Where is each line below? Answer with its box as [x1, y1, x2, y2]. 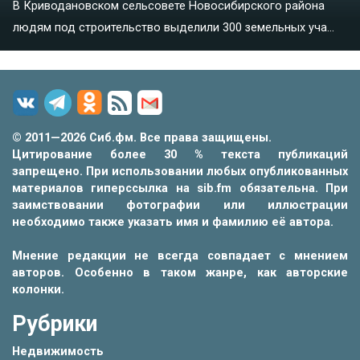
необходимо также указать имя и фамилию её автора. [12, 215, 333, 229]
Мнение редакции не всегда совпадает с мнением [12, 248, 348, 263]
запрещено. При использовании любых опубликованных [12, 164, 348, 178]
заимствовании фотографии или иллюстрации [12, 198, 348, 212]
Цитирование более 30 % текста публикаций [12, 147, 348, 162]
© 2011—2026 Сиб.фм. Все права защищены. [12, 130, 272, 145]
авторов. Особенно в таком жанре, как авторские [12, 265, 348, 280]
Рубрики [12, 310, 97, 337]
